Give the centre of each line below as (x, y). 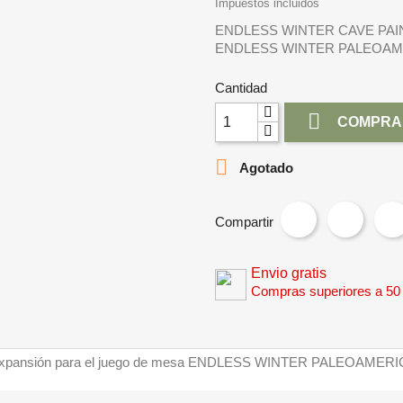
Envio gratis (289, 273)
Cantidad (241, 88)
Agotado (265, 167)
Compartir (244, 221)
